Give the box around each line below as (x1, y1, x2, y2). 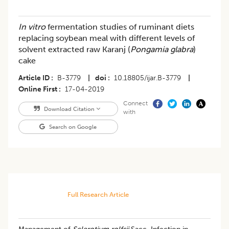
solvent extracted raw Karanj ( (18, 44, 130, 55)
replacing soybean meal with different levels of (18, 33, 195, 43)
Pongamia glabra (130, 44, 193, 55)
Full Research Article (67, 191, 129, 199)
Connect (123, 100, 148, 107)
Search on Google (48, 123, 97, 131)
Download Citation (42, 105, 96, 113)
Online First (18, 85, 57, 94)
